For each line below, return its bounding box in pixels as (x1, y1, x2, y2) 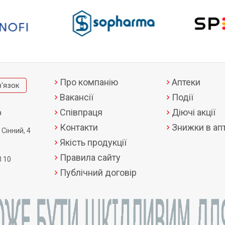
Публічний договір (60, 167, 137, 178)
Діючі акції (172, 106, 216, 118)
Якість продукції (60, 137, 127, 148)
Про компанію (60, 76, 118, 87)
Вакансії (60, 91, 93, 102)
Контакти (60, 122, 98, 133)
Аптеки (172, 76, 201, 87)
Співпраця (60, 106, 102, 118)
